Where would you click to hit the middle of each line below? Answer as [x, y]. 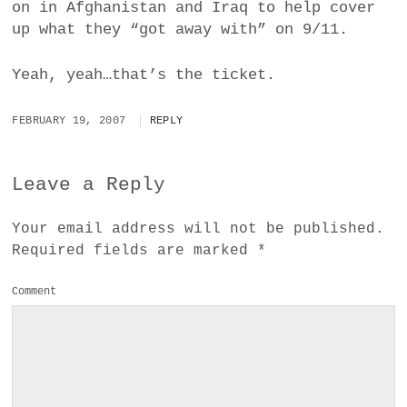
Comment [35, 292]
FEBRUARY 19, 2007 [69, 121]
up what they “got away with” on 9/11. [180, 30]
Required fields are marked [135, 251]
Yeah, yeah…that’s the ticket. [144, 74]
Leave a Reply [89, 185]
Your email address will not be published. [199, 229]
